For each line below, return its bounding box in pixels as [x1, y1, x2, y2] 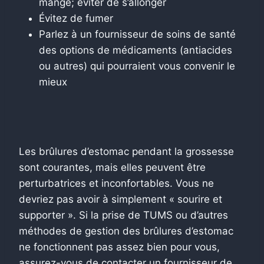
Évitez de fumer [39, 12, 113, 24]
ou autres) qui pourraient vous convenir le [39, 60, 235, 72]
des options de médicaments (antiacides [39, 44, 232, 56]
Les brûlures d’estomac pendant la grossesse [19, 145, 234, 157]
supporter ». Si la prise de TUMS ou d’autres [19, 209, 228, 221]
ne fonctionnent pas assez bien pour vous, [19, 240, 220, 253]
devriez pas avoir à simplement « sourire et [19, 193, 222, 205]
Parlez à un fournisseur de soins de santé [39, 28, 236, 40]
